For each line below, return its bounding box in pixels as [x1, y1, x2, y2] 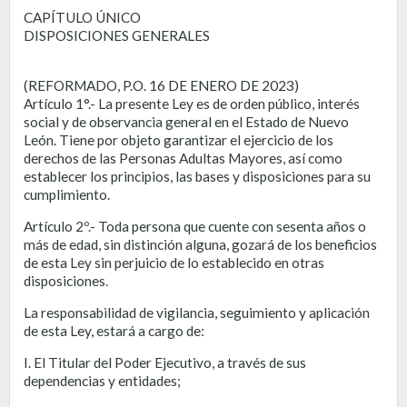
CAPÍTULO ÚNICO [24, 8, 141, 25]
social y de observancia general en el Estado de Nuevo [24, 113, 349, 130]
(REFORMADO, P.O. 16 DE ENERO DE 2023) [24, 76, 299, 94]
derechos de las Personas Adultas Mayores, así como [24, 149, 342, 166]
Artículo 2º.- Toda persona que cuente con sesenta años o [24, 217, 366, 234]
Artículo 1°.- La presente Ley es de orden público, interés [24, 94, 360, 112]
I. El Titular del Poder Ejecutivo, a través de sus [24, 353, 306, 371]
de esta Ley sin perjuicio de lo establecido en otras [24, 253, 324, 271]
